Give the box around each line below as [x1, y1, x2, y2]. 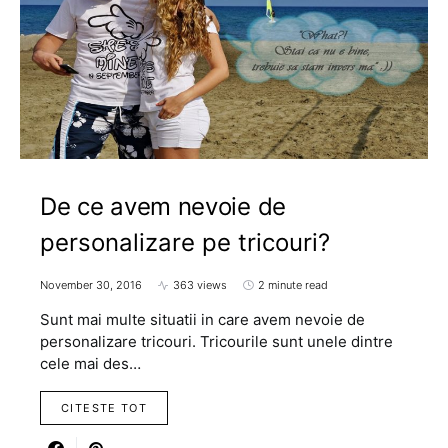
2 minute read [258, 278, 328, 293]
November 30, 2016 [40, 278, 142, 293]
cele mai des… [40, 354, 141, 374]
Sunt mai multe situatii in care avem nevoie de [40, 310, 365, 330]
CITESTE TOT [61, 401, 148, 416]
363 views [173, 278, 227, 293]
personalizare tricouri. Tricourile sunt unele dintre [40, 332, 393, 352]
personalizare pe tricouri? [40, 228, 330, 258]
